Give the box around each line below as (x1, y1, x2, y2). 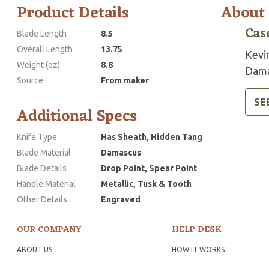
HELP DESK (171, 222, 222, 238)
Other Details (17, 195, 67, 205)
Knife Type (17, 132, 57, 142)
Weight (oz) (17, 60, 60, 70)
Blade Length (17, 29, 67, 39)
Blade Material (17, 148, 71, 158)
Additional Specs (17, 103, 137, 131)
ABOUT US (17, 246, 52, 254)
